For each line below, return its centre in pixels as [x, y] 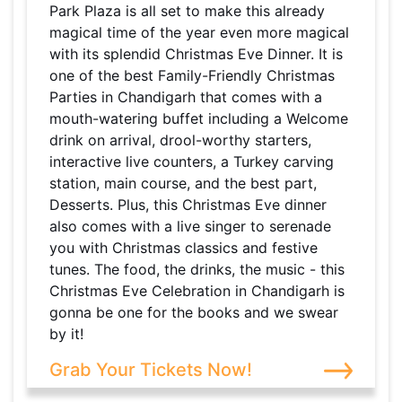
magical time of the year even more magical [199, 33]
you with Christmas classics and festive [184, 248]
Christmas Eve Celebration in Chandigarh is [197, 291]
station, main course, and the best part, [183, 184]
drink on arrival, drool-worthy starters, [180, 140]
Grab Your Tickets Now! [151, 370]
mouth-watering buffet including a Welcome [199, 119]
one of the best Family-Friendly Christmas [192, 76]
